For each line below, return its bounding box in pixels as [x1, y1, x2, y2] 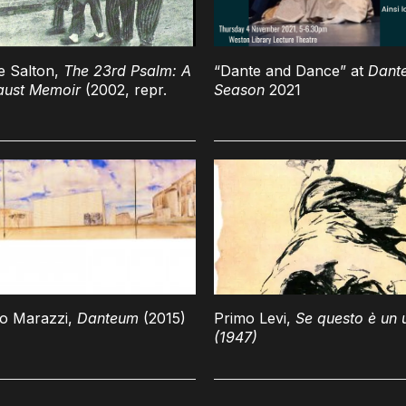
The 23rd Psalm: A [63, 61, 191, 80]
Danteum [77, 309, 139, 328]
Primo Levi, [214, 309, 295, 328]
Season [214, 80, 265, 99]
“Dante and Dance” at [214, 61, 368, 80]
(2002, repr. [81, 80, 167, 99]
